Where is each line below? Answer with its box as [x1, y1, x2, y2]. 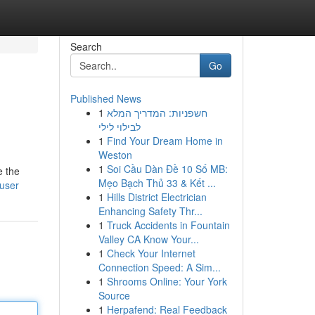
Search [70, 39, 102, 53]
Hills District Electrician [106, 190, 207, 204]
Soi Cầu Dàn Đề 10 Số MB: [106, 162, 228, 176]
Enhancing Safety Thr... [98, 204, 202, 218]
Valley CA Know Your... [98, 232, 199, 246]
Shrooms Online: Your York [106, 274, 227, 288]
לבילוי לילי [98, 120, 141, 134]
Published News [70, 91, 141, 105]
